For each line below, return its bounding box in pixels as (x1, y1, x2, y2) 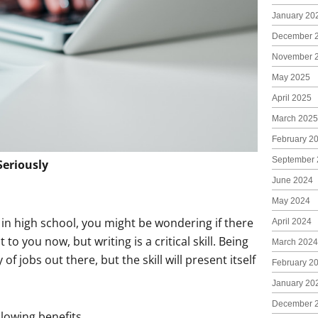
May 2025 (271, 72, 310, 82)
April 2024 (271, 216, 312, 226)
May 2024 (271, 196, 310, 206)
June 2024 (271, 175, 313, 185)
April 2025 (271, 93, 312, 103)
